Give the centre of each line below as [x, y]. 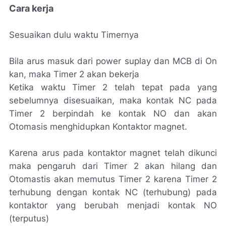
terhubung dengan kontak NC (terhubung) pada [113, 192]
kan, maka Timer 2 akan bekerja [74, 74]
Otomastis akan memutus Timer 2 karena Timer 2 [113, 179]
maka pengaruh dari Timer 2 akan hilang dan [113, 166]
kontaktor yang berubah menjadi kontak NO [113, 205]
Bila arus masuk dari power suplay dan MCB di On [113, 61]
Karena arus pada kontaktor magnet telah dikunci [113, 153]
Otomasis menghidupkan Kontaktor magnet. [98, 126]
